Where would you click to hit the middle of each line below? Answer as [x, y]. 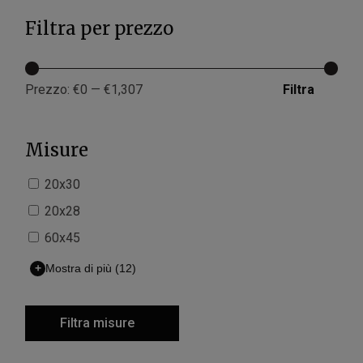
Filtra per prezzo [100, 28]
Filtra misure [98, 322]
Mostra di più [79, 269]
